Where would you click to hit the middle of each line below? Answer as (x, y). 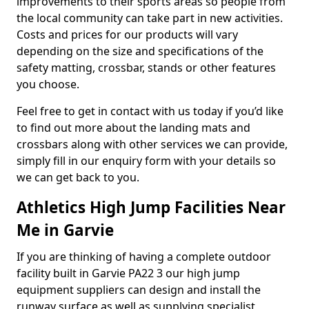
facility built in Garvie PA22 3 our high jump (128, 273)
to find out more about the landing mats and (133, 128)
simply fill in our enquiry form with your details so (146, 161)
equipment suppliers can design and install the (139, 290)
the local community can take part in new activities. (150, 18)
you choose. (48, 84)
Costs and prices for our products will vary (127, 34)
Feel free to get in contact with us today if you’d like (150, 111)
